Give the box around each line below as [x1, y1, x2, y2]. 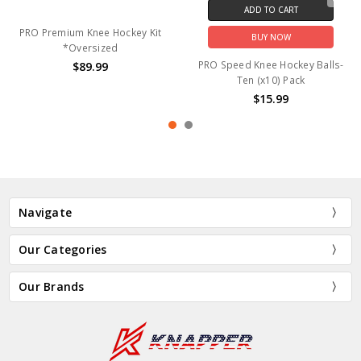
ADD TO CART [243, 4, 298, 16]
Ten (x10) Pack [236, 73, 305, 88]
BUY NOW [251, 31, 291, 44]
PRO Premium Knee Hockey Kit [19, 26, 162, 40]
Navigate [19, 204, 73, 220]
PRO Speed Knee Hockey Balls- [197, 58, 344, 73]
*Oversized [62, 41, 118, 56]
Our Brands [19, 278, 85, 294]
